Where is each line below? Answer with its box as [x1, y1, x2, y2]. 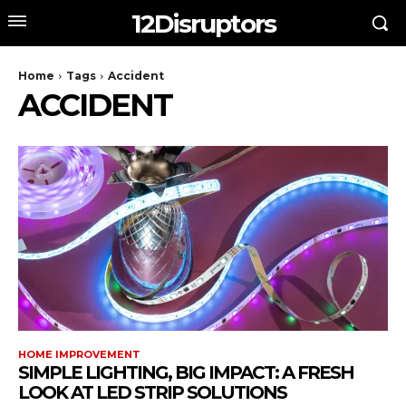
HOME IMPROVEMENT [18, 348, 140, 361]
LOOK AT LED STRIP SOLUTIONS [18, 382, 286, 403]
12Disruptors [130, 7, 275, 39]
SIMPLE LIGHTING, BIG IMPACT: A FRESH [18, 362, 353, 383]
